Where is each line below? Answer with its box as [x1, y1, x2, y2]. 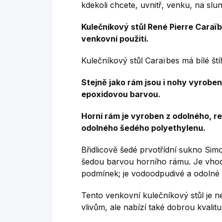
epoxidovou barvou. [81, 89, 161, 99]
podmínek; [81, 168, 120, 178]
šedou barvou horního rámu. [81, 156, 191, 166]
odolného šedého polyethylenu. [81, 122, 206, 133]
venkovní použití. [81, 33, 149, 44]
